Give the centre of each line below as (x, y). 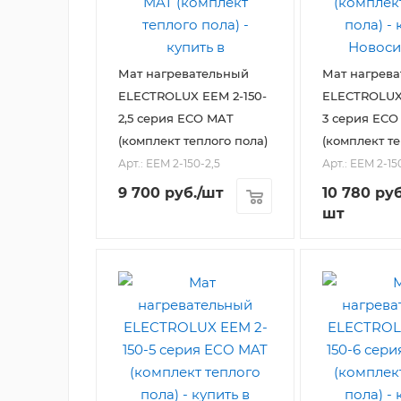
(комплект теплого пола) (193, 141)
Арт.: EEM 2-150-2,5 (169, 164)
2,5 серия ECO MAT (176, 119)
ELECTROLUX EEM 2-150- (192, 96)
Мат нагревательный (183, 74)
